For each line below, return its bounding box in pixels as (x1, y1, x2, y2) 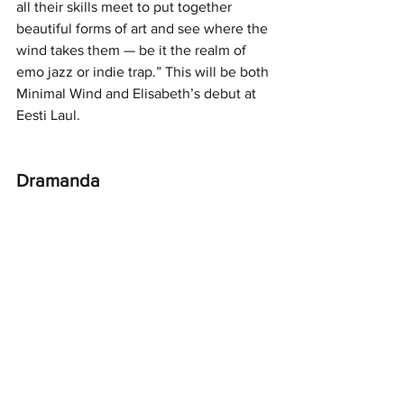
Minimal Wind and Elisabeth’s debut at (16, 85, 260, 101)
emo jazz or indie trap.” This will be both (16, 63, 272, 79)
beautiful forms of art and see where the (16, 20, 271, 36)
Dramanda (16, 170, 100, 190)
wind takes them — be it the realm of (16, 41, 250, 58)
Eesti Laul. (16, 106, 80, 123)
